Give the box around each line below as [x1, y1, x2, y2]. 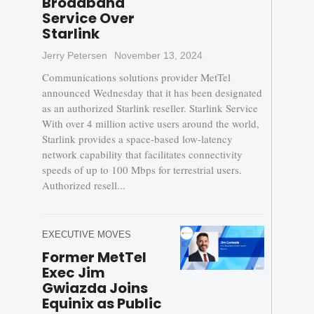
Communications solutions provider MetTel [41, 70, 231, 85]
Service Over [41, 8, 135, 29]
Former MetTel [41, 247, 146, 268]
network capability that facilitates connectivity [41, 147, 243, 162]
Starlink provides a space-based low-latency [41, 132, 233, 146]
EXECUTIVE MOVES [41, 229, 131, 240]
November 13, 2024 [114, 50, 203, 62]
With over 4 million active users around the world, [41, 116, 259, 131]
